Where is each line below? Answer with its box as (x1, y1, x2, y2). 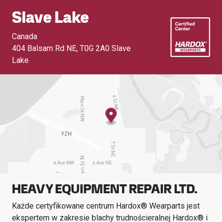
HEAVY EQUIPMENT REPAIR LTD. (12, 181, 197, 197)
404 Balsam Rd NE (12, 44, 76, 53)
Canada (12, 32, 37, 41)
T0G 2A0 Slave (80, 44, 131, 53)
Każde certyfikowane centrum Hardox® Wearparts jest (12, 201, 200, 211)
